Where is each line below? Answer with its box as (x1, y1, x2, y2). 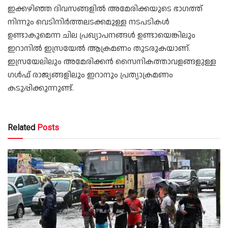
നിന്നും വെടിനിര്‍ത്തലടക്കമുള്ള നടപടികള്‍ (8, 16, 169, 28)
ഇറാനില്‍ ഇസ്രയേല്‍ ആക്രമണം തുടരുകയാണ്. (8, 42, 190, 54)
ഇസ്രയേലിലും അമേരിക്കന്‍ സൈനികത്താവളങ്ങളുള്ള (8, 55, 216, 68)
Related (8, 122, 35, 132)
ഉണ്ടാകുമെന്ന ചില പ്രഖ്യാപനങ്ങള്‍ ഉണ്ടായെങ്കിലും (8, 29, 195, 41)
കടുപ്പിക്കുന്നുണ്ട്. (8, 82, 74, 94)
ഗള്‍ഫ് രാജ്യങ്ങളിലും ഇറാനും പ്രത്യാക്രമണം (8, 69, 173, 81)
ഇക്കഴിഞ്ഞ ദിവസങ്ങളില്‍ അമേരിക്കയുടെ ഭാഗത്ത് (8, 3, 203, 15)
